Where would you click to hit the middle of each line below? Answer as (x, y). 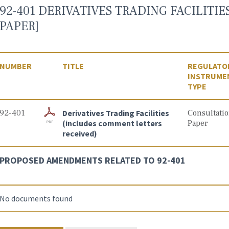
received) (79, 133)
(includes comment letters (112, 123)
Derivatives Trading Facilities (116, 113)
